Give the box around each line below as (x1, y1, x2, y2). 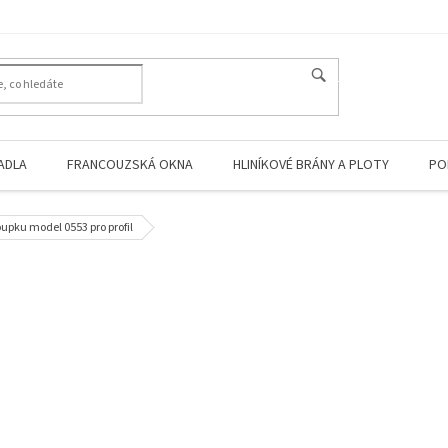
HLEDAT (326, 68, 375, 86)
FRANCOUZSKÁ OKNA (67, 155, 193, 175)
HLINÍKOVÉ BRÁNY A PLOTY (233, 155, 389, 175)
